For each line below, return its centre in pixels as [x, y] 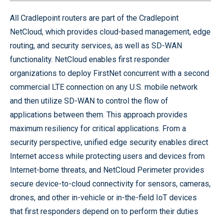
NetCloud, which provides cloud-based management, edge [110, 32]
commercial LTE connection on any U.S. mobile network [104, 87]
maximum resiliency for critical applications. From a [98, 128]
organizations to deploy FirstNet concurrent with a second [110, 73]
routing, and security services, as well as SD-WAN [96, 45]
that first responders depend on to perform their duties [104, 211]
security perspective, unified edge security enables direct [109, 142]
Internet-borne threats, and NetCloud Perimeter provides [107, 170]
